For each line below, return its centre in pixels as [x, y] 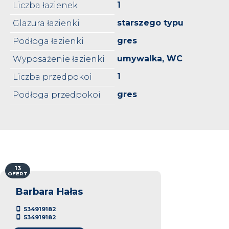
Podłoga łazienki [48, 41]
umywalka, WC [150, 58]
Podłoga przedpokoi [57, 95]
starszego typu [150, 22]
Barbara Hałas [49, 191]
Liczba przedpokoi [52, 77]
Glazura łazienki [46, 23]
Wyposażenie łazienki [59, 59]
